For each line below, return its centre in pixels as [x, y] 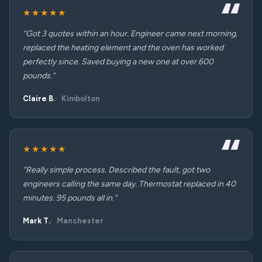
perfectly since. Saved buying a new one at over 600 [118, 62]
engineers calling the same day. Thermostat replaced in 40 [129, 184]
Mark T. [37, 221]
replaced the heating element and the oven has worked [123, 48]
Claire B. [39, 99]
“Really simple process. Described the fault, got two [116, 170]
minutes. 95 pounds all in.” [70, 198]
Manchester [80, 221]
